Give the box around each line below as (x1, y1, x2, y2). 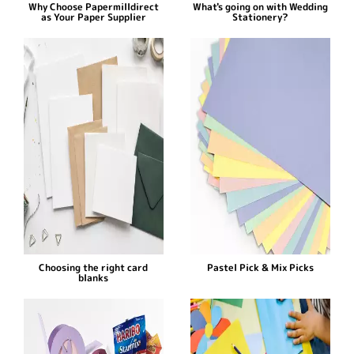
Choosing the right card (39, 260, 149, 274)
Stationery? (232, 9, 289, 24)
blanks (78, 270, 109, 284)
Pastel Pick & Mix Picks (207, 260, 314, 274)
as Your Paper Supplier (40, 9, 146, 24)
